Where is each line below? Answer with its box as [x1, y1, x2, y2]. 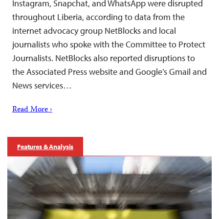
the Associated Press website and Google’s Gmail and [12, 66, 207, 77]
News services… [12, 79, 72, 91]
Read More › [12, 103, 52, 116]
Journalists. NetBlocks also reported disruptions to [12, 52, 195, 64]
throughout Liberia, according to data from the [12, 11, 185, 22]
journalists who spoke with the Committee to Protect [12, 38, 205, 50]
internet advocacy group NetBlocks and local [12, 24, 176, 36]
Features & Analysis [17, 142, 74, 151]
